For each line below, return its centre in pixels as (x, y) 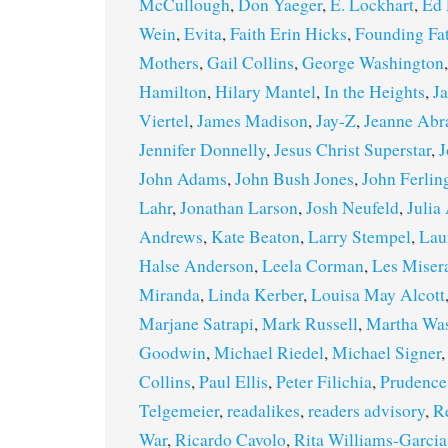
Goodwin (172, 352)
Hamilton (173, 91)
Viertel (164, 120)
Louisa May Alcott (378, 294)
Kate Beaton (255, 236)
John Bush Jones (294, 178)
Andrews (171, 236)
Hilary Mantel (265, 91)
